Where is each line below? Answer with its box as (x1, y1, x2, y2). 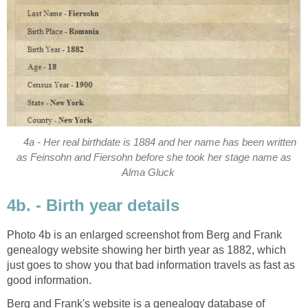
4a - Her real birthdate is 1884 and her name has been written (23, 137, 296, 148)
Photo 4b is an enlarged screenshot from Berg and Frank (7, 228, 282, 241)
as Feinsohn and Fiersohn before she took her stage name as (16, 152, 291, 164)
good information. (7, 274, 91, 286)
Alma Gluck (122, 167, 175, 179)
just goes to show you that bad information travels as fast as (7, 258, 295, 271)
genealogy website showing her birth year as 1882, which (7, 243, 286, 256)
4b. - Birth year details (7, 195, 179, 214)
